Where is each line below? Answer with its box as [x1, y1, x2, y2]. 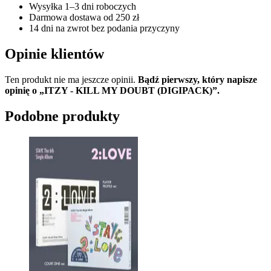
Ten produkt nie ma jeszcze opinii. [5, 74, 138, 85]
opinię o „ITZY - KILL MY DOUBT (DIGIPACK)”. [5, 85, 220, 96]
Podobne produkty [5, 108, 120, 125]
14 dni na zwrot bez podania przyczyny [29, 23, 180, 34]
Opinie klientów [5, 46, 104, 62]
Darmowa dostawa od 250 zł [29, 12, 139, 23]
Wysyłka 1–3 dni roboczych [29, 1, 136, 12]
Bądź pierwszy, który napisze [138, 74, 257, 85]
